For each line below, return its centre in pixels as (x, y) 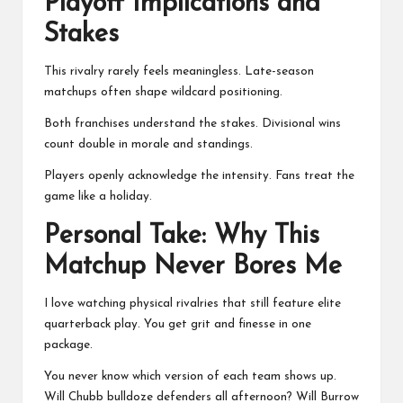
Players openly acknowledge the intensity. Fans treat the (199, 176)
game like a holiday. (98, 197)
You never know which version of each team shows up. (190, 377)
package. (68, 345)
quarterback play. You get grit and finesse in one (178, 325)
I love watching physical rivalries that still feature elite (193, 304)
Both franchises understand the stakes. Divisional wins (193, 124)
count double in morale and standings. (148, 145)
